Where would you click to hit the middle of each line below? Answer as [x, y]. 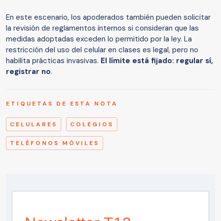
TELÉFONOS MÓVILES [55, 143]
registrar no [28, 71]
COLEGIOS [92, 124]
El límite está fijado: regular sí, [157, 60]
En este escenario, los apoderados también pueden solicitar [108, 17]
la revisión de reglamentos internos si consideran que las [102, 28]
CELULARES [34, 124]
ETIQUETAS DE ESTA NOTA [62, 103]
